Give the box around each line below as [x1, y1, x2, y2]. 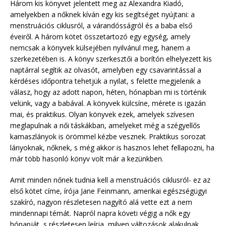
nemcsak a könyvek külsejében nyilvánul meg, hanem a [10, 43, 190, 53]
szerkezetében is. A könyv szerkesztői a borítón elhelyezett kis [10, 54, 212, 64]
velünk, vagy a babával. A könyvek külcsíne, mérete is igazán [10, 98, 206, 108]
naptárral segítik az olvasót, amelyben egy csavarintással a [10, 65, 201, 75]
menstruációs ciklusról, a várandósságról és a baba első [10, 21, 192, 31]
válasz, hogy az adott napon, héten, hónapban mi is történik [10, 87, 206, 97]
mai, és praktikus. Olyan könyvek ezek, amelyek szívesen [10, 109, 194, 120]
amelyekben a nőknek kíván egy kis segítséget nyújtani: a [10, 10, 195, 20]
